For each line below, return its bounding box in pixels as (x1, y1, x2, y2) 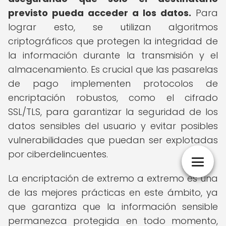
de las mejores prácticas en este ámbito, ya (8, 186, 218, 199)
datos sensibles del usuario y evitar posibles (8, 120, 218, 132)
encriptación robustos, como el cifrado (8, 91, 218, 104)
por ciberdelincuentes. (8, 148, 108, 160)
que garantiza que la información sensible (8, 200, 218, 213)
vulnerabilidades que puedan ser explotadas (8, 134, 218, 146)
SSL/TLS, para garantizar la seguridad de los (8, 105, 218, 118)
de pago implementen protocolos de (8, 77, 218, 90)
